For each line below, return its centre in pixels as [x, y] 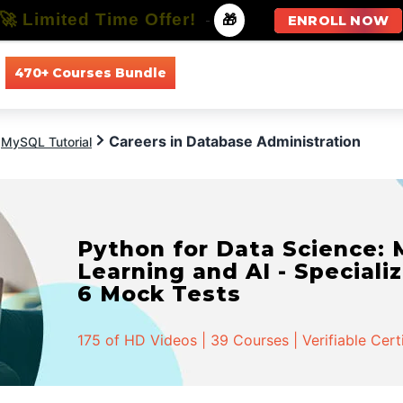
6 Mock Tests [160, 294]
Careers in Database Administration [235, 141]
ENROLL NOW [338, 21]
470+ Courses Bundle [90, 72]
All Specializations [343, 72]
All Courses [227, 72]
